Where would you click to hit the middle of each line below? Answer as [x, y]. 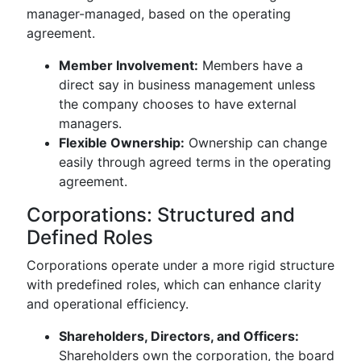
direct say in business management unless [187, 85]
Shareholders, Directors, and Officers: [179, 336]
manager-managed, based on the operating [159, 14]
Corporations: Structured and [161, 215]
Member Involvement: [129, 65]
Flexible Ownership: [122, 143]
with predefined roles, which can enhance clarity [174, 284]
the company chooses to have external [178, 104]
